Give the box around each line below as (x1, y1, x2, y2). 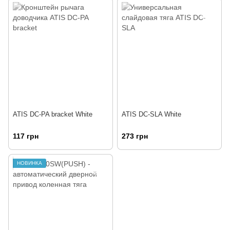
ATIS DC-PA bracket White (13, 110, 92, 118)
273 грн (122, 131, 148, 140)
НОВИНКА (17, 160, 42, 166)
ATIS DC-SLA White (122, 110, 181, 118)
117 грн (13, 131, 39, 140)
